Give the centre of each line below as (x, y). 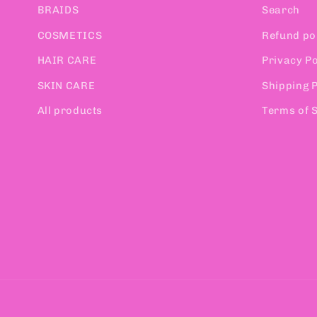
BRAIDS (58, 10)
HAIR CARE (67, 60)
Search (281, 10)
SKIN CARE (66, 85)
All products (70, 111)
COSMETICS (70, 35)
